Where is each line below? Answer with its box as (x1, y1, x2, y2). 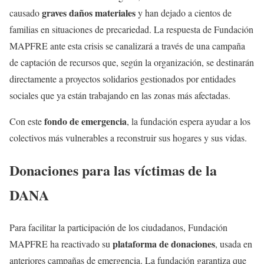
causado (9, 6, 42, 19)
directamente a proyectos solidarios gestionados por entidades (9, 72, 236, 85)
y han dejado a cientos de (136, 6, 232, 19)
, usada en (215, 237, 252, 250)
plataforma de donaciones (113, 236, 215, 250)
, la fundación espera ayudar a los (127, 115, 250, 128)
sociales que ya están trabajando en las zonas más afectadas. (9, 89, 230, 102)
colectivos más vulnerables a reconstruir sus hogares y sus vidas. (9, 131, 247, 144)
